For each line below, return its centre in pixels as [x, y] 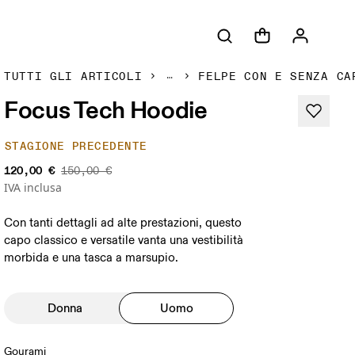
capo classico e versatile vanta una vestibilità [124, 240]
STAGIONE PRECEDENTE [76, 146]
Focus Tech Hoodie [106, 109]
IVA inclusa [33, 187]
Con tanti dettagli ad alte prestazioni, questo [123, 223]
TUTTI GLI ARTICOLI [73, 76]
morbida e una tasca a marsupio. [92, 258]
